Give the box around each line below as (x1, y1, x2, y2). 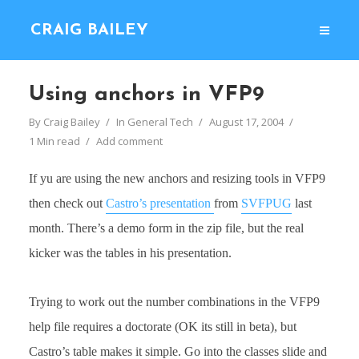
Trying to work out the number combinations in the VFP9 (28, 295, 320, 309)
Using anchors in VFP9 (28, 84, 264, 106)
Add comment (95, 134, 163, 148)
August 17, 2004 (208, 115, 284, 129)
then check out (28, 196, 106, 210)
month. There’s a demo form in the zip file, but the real (28, 221, 304, 235)
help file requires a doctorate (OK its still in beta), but (28, 320, 296, 333)
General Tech (127, 115, 193, 129)
